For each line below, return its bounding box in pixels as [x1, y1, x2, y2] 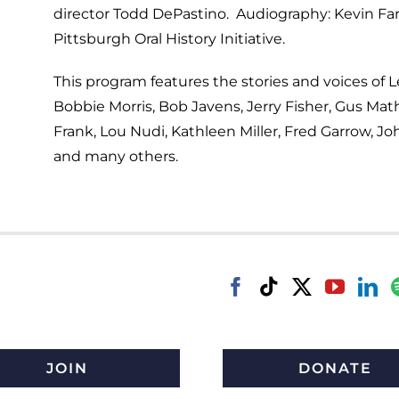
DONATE [297, 360, 372, 378]
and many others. [53, 148, 179, 165]
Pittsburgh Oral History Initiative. [53, 30, 286, 47]
